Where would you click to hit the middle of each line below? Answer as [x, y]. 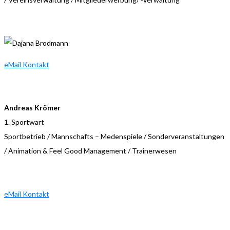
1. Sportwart [24, 122]
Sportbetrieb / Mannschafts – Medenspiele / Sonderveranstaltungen [114, 136]
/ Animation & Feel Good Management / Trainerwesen [90, 150]
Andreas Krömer [32, 107]
